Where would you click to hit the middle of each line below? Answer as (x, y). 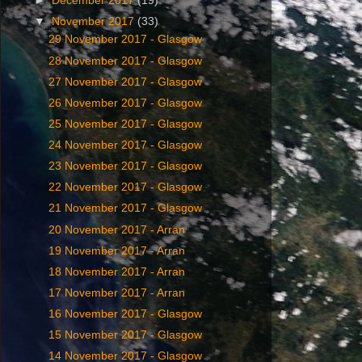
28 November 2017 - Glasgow (125, 61)
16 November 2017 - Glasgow (125, 314)
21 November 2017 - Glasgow (125, 208)
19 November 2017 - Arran (116, 250)
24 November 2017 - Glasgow (125, 145)
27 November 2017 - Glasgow (125, 82)
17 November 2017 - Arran (116, 293)
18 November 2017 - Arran (116, 271)
